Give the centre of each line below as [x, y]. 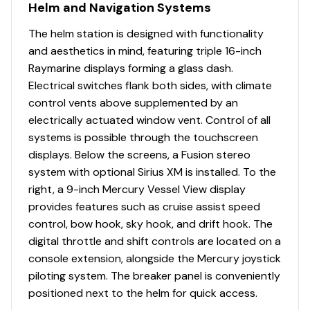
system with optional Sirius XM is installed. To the [152, 172]
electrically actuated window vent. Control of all [149, 120]
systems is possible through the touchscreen [143, 137]
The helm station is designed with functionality [146, 33]
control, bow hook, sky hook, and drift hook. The [151, 224]
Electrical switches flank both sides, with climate [150, 85]
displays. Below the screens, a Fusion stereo [139, 154]
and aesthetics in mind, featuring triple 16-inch [145, 51]
